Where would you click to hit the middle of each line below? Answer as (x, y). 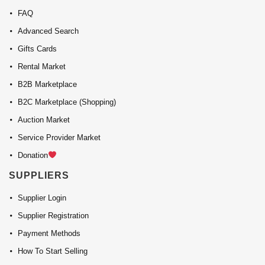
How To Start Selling (53, 251)
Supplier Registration (53, 216)
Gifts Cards (37, 49)
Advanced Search (48, 31)
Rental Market (42, 67)
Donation (33, 156)
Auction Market (44, 120)
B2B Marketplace (47, 85)
